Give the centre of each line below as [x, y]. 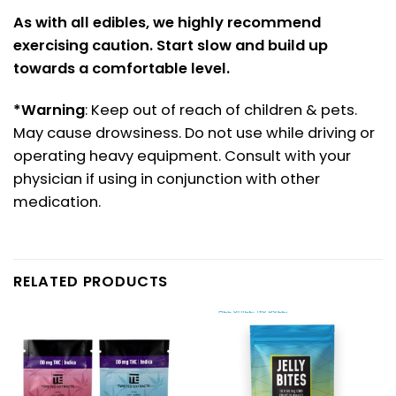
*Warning [49, 110]
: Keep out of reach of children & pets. [221, 110]
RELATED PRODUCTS [91, 282]
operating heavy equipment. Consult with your [182, 156]
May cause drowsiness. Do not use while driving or [194, 133]
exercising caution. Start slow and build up [171, 45]
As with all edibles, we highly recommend [167, 22]
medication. [57, 202]
